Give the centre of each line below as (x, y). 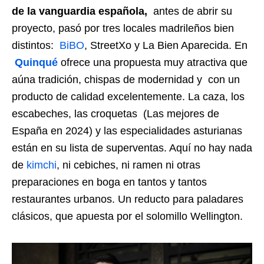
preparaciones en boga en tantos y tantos (109, 182)
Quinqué (36, 62)
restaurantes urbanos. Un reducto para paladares (128, 199)
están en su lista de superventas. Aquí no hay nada (132, 148)
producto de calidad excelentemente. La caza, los (128, 96)
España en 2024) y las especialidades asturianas (127, 131)
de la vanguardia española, (80, 11)
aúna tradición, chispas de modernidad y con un (126, 79)
